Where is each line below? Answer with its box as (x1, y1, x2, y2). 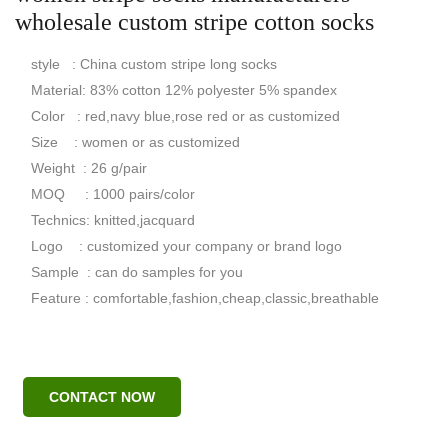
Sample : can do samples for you (31, 263, 243, 280)
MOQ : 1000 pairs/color (31, 185, 195, 202)
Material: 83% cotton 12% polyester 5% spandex (31, 81, 337, 98)
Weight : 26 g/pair (31, 159, 147, 176)
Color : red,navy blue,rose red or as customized (31, 107, 340, 124)
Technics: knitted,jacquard (31, 211, 195, 228)
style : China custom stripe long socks (31, 55, 277, 72)
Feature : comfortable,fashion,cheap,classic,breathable (31, 289, 379, 306)
